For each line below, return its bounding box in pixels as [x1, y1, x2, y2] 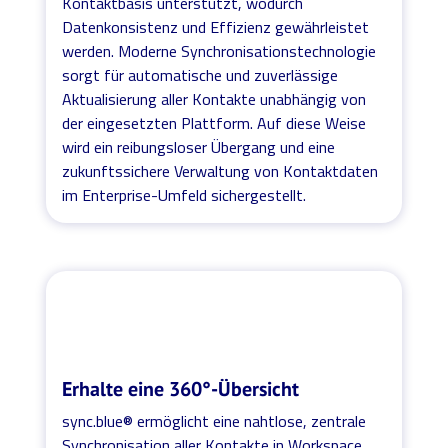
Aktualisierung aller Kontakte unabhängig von [62, 86, 367, 111]
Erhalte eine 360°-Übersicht [62, 375, 300, 402]
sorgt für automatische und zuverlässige [62, 62, 339, 87]
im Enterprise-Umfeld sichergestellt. [62, 182, 307, 207]
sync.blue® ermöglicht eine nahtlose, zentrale [62, 408, 367, 433]
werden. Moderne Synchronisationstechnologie [62, 38, 377, 63]
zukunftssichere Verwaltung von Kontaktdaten [62, 158, 379, 183]
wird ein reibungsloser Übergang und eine [62, 134, 336, 159]
